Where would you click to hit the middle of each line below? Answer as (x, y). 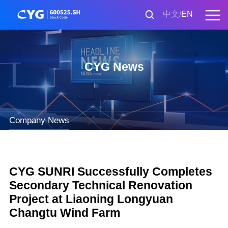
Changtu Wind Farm (64, 212)
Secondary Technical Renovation (101, 185)
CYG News (114, 67)
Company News (39, 121)
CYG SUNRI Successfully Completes (110, 171)
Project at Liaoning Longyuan (91, 199)
